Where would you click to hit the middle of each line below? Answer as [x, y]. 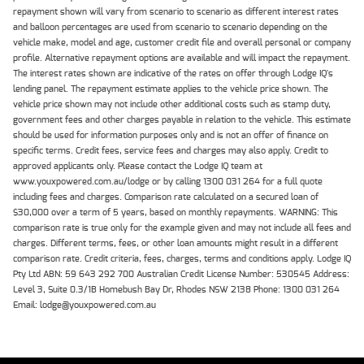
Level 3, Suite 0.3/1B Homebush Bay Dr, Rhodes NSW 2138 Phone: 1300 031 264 [176, 290]
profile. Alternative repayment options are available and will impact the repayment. [182, 58]
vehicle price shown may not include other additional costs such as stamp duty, [172, 105]
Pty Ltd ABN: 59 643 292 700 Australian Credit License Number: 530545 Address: [181, 275]
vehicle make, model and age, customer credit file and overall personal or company [182, 43]
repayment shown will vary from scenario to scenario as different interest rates [176, 12]
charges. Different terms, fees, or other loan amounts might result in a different [175, 244]
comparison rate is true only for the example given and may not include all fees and [182, 228]
